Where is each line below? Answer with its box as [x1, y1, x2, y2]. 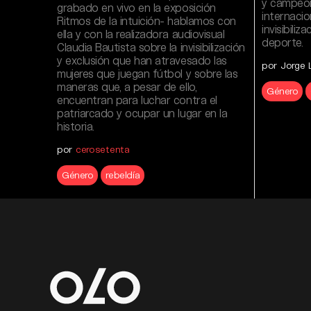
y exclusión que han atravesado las [57, 53, 227, 67]
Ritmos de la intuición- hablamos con [57, 14, 236, 27]
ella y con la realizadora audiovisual [57, 27, 225, 40]
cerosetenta [75, 143, 130, 155]
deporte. [262, 35, 303, 49]
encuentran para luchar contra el [57, 93, 217, 106]
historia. [57, 119, 94, 133]
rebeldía [106, 169, 140, 180]
